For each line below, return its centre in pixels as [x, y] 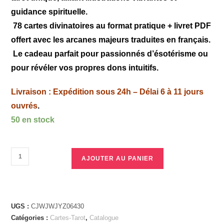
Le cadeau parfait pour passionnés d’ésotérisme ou [110, 54]
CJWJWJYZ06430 [58, 206]
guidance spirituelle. [49, 12]
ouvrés [24, 106]
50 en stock [33, 120]
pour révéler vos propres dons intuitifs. [85, 68]
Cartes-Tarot [68, 218]
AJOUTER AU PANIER [118, 159]
